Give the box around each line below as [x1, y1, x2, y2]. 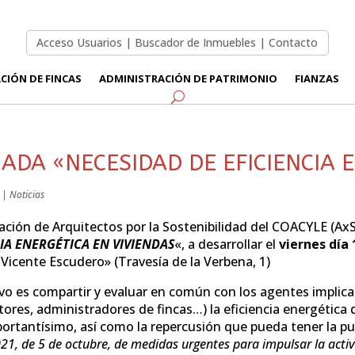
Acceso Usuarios [36, 35, 123, 51]
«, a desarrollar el [174, 235, 276, 253]
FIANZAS [295, 71, 339, 86]
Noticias [9, 187, 44, 201]
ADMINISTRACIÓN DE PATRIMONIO [99, 71, 277, 86]
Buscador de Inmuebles [135, 35, 257, 51]
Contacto [269, 35, 319, 51]
